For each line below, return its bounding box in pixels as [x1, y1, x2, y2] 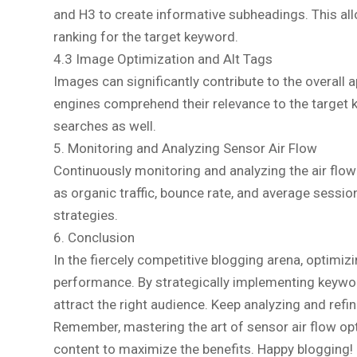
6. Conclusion [53, 229, 135, 245]
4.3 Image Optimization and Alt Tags [53, 50, 273, 67]
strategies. [53, 206, 118, 223]
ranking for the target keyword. [53, 28, 238, 45]
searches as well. [53, 117, 156, 134]
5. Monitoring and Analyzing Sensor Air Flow [53, 139, 317, 156]
